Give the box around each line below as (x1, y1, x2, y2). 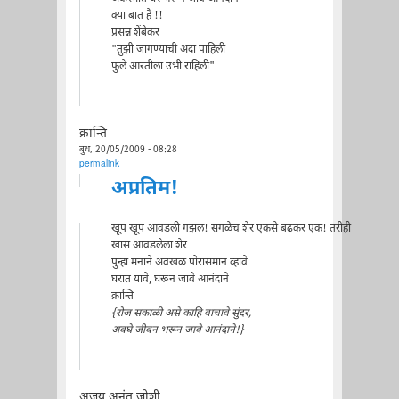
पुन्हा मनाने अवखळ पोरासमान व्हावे (110, 255, 248, 270)
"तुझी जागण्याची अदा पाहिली (110, 42, 225, 57)
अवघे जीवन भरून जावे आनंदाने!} (110, 322, 244, 338)
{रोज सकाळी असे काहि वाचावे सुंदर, (110, 305, 251, 321)
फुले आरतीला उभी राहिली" (110, 59, 215, 74)
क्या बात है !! (110, 8, 163, 23)
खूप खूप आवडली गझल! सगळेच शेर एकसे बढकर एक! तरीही (110, 221, 351, 236)
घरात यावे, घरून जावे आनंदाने (110, 272, 229, 287)
